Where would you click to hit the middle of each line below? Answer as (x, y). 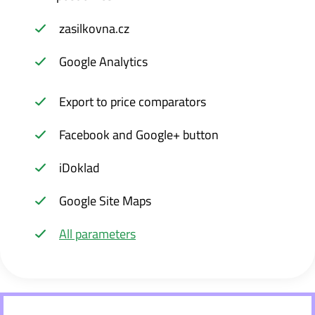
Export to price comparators (133, 102)
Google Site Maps (105, 201)
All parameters (97, 234)
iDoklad (79, 168)
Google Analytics (103, 62)
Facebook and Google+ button (139, 135)
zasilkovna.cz (94, 28)
